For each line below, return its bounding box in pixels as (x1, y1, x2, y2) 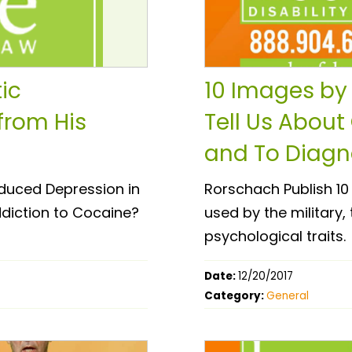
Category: (204, 288, 266, 303)
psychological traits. (204, 225, 346, 246)
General (266, 288, 309, 303)
